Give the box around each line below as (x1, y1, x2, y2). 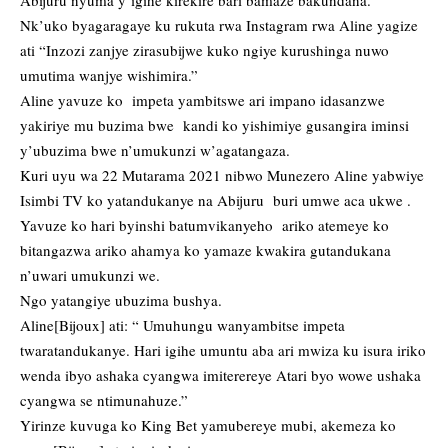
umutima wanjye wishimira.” (20, 65, 198, 86)
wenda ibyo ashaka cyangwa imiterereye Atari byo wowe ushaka (20, 365, 421, 386)
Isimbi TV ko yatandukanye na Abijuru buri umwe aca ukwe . (20, 190, 411, 211)
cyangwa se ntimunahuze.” (20, 390, 188, 411)
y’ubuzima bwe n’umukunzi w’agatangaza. (20, 140, 290, 161)
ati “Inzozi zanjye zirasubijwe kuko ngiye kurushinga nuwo (20, 40, 389, 61)
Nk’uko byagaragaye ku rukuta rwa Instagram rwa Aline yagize (20, 15, 418, 36)
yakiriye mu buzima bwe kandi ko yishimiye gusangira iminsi (20, 115, 409, 136)
